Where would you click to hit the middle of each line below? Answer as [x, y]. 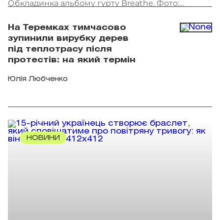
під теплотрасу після [60, 50]
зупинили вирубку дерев [68, 39]
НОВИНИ [43, 138]
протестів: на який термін [72, 60]
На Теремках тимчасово [67, 28]
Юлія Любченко [38, 80]
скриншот [28, 15]
